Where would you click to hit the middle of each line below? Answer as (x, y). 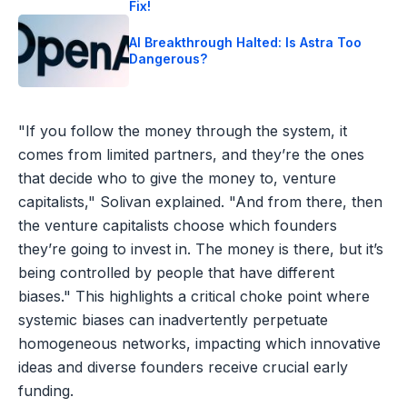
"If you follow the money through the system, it (183, 130)
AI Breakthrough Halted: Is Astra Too (246, 42)
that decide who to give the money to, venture (177, 178)
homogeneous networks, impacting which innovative (199, 343)
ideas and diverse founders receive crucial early (183, 367)
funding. (46, 390)
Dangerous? (169, 58)
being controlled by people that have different (176, 272)
